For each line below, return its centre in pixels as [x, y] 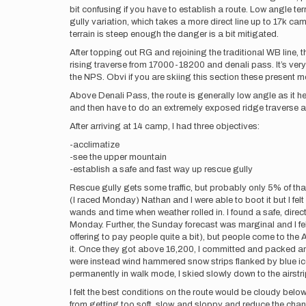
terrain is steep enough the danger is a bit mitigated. [175, 34]
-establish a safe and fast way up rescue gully [162, 169]
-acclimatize [96, 145]
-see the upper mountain [119, 157]
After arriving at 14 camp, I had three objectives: [165, 126]
